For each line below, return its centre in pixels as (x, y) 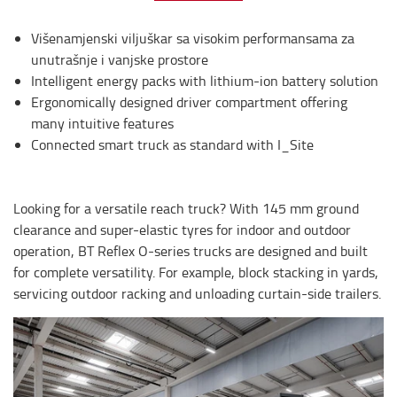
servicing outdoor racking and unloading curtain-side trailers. (197, 293)
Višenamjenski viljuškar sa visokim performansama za (193, 38)
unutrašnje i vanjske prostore (120, 59)
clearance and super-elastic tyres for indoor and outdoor (182, 230)
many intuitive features (102, 123)
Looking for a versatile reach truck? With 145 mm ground (186, 208)
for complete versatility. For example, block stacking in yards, (196, 272)
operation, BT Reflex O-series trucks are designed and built (191, 251)
